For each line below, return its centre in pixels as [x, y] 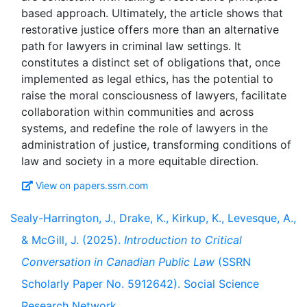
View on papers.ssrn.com [92, 185]
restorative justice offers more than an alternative [150, 29]
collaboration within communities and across [137, 112]
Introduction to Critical [183, 240]
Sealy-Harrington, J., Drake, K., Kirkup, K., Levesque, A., [153, 218]
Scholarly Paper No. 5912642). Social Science [140, 284]
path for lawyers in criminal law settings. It [131, 46]
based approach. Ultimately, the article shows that [152, 13]
